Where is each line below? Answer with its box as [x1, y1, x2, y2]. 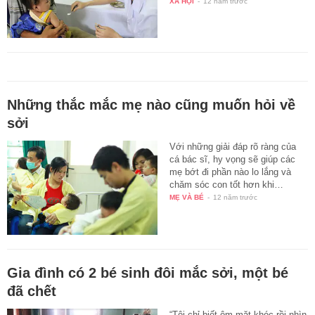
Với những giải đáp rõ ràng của [169, 141, 297, 153]
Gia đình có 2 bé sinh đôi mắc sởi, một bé [7, 265, 288, 281]
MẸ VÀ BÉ [169, 193, 205, 202]
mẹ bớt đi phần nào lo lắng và [169, 167, 292, 178]
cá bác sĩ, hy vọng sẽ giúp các [169, 154, 296, 165]
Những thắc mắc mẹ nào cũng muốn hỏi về [7, 97, 295, 113]
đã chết [7, 283, 56, 300]
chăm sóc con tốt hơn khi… [169, 179, 284, 191]
